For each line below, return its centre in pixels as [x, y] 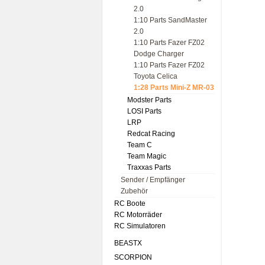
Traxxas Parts [149, 167]
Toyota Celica [156, 76]
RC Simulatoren [140, 226]
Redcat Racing [151, 134]
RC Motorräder [138, 215]
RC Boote [130, 203]
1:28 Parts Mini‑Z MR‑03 [174, 88]
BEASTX [128, 243]
